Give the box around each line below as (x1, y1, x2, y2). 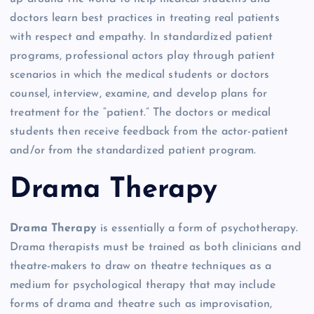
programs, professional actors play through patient (10, 50, 275, 62)
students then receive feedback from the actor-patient (10, 126, 289, 138)
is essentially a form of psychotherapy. (96, 223, 299, 235)
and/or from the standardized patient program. (10, 145, 257, 157)
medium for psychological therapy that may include (10, 280, 275, 292)
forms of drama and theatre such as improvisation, (10, 299, 272, 310)
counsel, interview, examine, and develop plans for (10, 88, 268, 100)
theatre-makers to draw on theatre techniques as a (10, 261, 271, 273)
